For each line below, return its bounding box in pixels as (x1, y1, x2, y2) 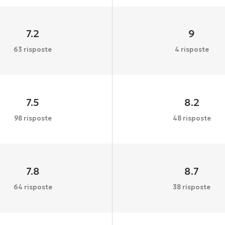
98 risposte (14, 114, 52, 123)
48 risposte (172, 114, 211, 123)
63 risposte (14, 45, 52, 54)
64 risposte (13, 182, 52, 191)
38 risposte (173, 182, 211, 191)
